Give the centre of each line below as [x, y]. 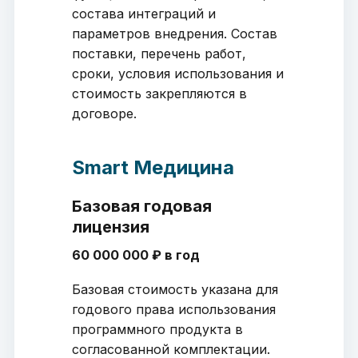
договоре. [104, 114]
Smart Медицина [153, 168]
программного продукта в [157, 330]
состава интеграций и [143, 14]
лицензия [110, 227]
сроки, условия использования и [177, 74]
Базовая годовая [141, 207]
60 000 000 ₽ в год [135, 255]
